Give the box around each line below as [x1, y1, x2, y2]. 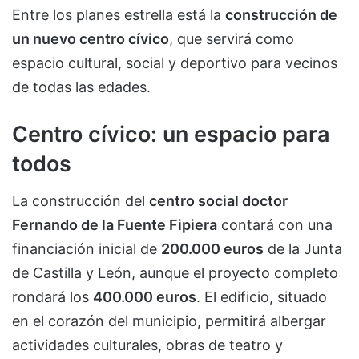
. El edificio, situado [196, 288, 327, 306]
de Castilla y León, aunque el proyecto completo [12, 264, 338, 282]
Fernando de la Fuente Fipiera [12, 216, 217, 234]
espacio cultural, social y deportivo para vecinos [12, 54, 337, 71]
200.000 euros [161, 240, 264, 258]
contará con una [217, 216, 333, 234]
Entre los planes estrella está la [12, 6, 225, 23]
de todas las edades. [12, 78, 151, 95]
